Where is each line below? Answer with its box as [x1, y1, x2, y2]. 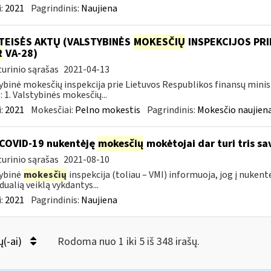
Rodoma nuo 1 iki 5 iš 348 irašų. [57, 234, 200, 249]
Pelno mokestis [74, 103, 140, 117]
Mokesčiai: [30, 103, 75, 117]
